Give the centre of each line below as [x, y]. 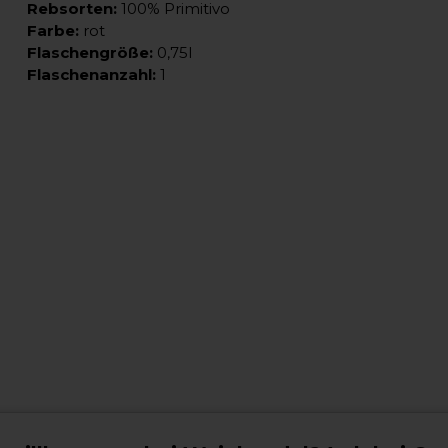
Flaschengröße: [90, 52]
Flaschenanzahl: [91, 74]
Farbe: [53, 30]
